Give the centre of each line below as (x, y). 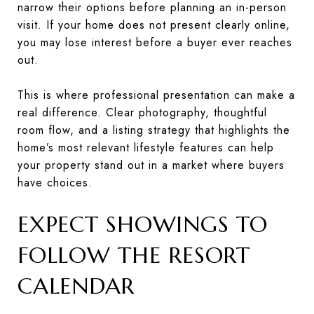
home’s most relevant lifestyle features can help (146, 147)
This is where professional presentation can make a (156, 95)
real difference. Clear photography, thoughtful (142, 112)
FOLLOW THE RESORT (134, 255)
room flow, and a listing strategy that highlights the (154, 130)
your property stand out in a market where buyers (151, 165)
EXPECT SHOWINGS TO (143, 224)
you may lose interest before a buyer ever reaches (155, 42)
